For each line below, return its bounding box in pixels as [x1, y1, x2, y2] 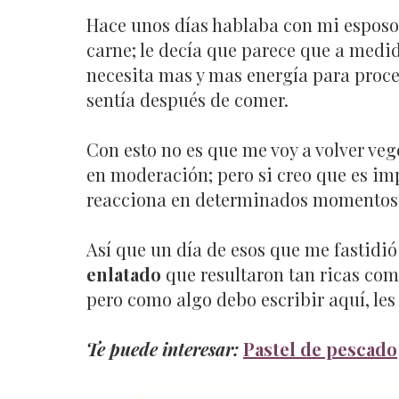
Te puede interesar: [86, 336, 239, 361]
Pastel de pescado [243, 336, 397, 361]
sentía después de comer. [86, 86, 289, 111]
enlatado [86, 261, 166, 286]
